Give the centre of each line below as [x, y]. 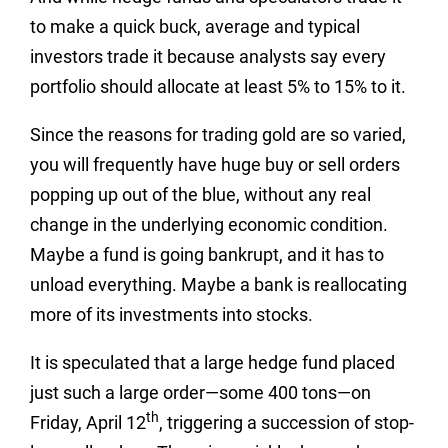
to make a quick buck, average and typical [195, 26]
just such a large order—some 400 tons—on [200, 392]
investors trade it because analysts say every [208, 56]
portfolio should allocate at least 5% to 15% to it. [218, 86]
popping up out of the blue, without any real [200, 194]
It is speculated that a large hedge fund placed [212, 362]
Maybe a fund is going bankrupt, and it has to [207, 254]
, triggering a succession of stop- [286, 422]
